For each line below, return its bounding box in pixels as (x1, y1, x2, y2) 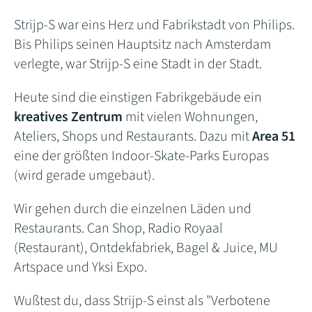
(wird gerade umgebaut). (14, 165, 155, 185)
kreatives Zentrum (14, 107, 123, 127)
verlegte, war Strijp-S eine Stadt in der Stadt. (14, 54, 262, 74)
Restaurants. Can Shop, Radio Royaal (14, 218, 223, 238)
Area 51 (252, 126, 295, 146)
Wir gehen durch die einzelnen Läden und (14, 198, 251, 219)
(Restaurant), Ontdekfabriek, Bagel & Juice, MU (14, 237, 278, 258)
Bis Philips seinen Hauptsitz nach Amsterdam (14, 34, 271, 54)
